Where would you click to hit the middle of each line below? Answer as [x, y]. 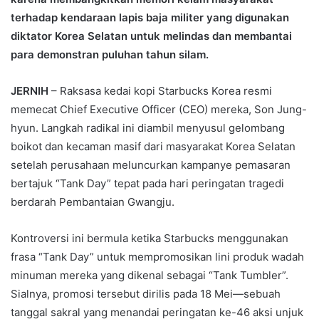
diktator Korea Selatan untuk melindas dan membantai [151, 36]
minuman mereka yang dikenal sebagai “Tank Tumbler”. [150, 276]
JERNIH [30, 91]
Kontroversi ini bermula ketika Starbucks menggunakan [150, 239]
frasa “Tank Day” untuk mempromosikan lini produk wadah [157, 257]
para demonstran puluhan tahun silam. [110, 55]
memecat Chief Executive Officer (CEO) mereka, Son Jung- [159, 110]
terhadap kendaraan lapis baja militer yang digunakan [150, 18]
